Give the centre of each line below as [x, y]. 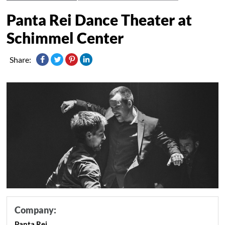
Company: [36, 210]
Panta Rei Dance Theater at [99, 19]
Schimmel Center [65, 37]
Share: [21, 59]
